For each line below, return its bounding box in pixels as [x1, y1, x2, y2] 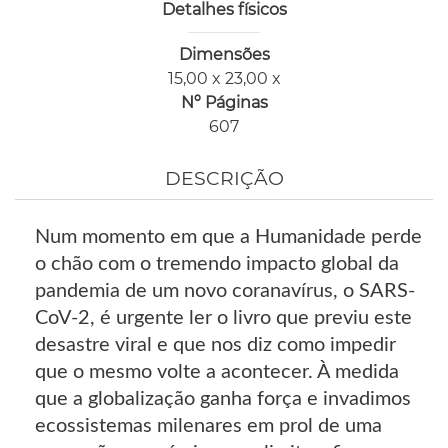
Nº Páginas [180, 93, 268, 113]
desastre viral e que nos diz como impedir [35, 335, 396, 356]
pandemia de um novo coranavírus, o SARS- [35, 281, 415, 302]
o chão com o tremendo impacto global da [35, 254, 399, 275]
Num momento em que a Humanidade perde [35, 227, 422, 248]
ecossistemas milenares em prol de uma [35, 416, 382, 437]
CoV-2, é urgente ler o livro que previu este [35, 308, 412, 329]
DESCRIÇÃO [164, 167, 284, 191]
